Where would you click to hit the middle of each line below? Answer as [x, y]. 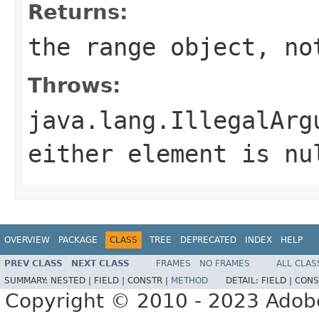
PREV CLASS [33, 264]
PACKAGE [78, 240]
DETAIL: [244, 281]
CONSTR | [149, 281]
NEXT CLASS [100, 264]
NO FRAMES [225, 264]
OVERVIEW [27, 240]
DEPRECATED [208, 240]
